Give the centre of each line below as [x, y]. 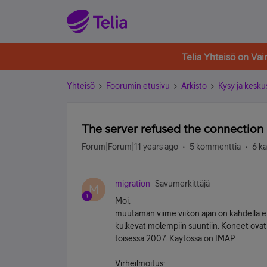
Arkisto [194, 86]
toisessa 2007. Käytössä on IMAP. [176, 238]
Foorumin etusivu [138, 86]
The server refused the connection [173, 128]
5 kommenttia [215, 147]
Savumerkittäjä [182, 184]
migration [133, 184]
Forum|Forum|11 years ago [130, 147]
